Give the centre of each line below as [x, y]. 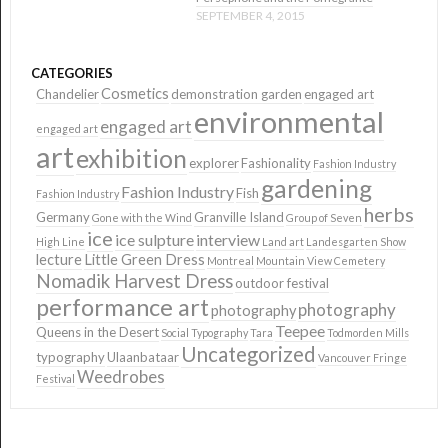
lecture [59, 259]
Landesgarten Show [356, 241]
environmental [289, 121]
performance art [122, 307]
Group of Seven [324, 217]
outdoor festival [282, 283]
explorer [214, 163]
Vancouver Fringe [362, 357]
